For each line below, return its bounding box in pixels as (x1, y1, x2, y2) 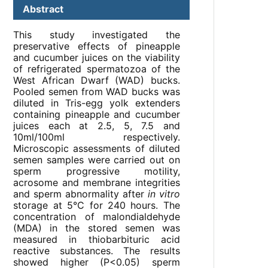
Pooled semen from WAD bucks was (13, 86, 180, 98)
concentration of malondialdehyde (13, 211, 180, 223)
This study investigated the (13, 29, 180, 41)
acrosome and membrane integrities (13, 176, 180, 189)
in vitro (147, 188, 180, 200)
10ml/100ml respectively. (13, 131, 180, 144)
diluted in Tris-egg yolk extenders (13, 97, 180, 109)
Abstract (23, 3, 64, 16)
